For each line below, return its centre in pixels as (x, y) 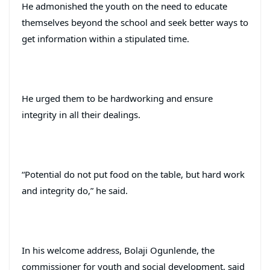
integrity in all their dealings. (81, 114)
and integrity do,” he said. (75, 190)
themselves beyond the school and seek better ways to (135, 22)
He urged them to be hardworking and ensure (117, 98)
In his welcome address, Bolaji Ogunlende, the (118, 250)
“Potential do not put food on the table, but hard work (133, 174)
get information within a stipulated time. (105, 38)
